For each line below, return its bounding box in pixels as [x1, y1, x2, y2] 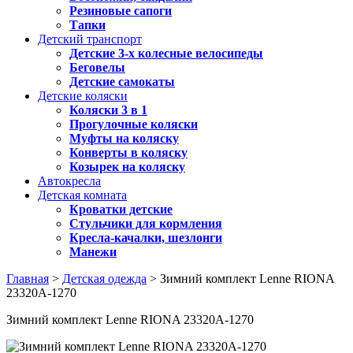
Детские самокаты [69, 75, 175, 88]
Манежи [69, 245, 117, 258]
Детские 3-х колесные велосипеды [69, 46, 263, 60]
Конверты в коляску [69, 146, 188, 159]
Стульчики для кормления [69, 217, 222, 230]
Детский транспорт [38, 32, 142, 46]
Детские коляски [38, 89, 128, 102]
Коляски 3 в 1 [69, 103, 147, 117]
